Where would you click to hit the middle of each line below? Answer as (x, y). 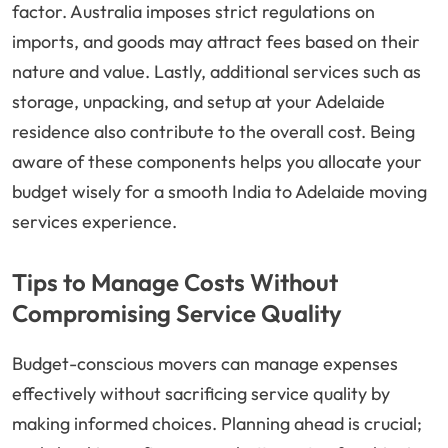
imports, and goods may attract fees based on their (216, 42)
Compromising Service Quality (177, 313)
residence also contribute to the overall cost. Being (213, 132)
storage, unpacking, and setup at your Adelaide (198, 102)
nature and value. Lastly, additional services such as (216, 72)
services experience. (94, 222)
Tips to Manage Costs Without (175, 282)
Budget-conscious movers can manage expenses (205, 364)
